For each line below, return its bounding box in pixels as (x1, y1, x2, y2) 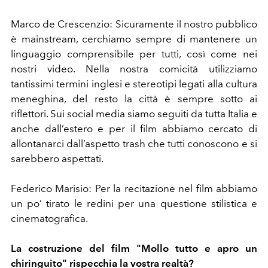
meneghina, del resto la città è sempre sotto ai (11, 92, 257, 105)
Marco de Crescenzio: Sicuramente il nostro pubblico (11, 17, 257, 30)
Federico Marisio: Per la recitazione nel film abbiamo (11, 182, 257, 194)
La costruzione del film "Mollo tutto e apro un (11, 242, 257, 254)
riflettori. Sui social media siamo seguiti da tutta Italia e (11, 107, 257, 120)
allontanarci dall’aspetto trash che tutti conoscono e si (11, 137, 257, 150)
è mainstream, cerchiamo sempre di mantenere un (11, 32, 257, 45)
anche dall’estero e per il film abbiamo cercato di (11, 122, 257, 135)
